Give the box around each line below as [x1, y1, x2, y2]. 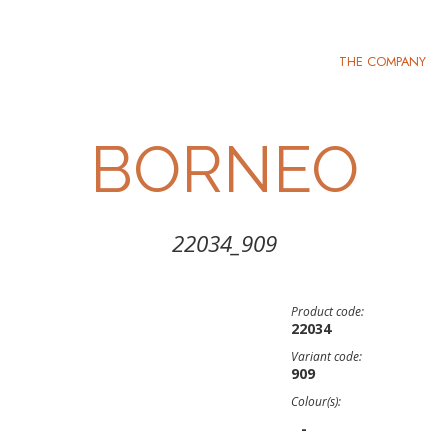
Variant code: [291, 348, 362, 365]
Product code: [291, 303, 364, 320]
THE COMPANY [339, 52, 426, 71]
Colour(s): [291, 393, 341, 410]
